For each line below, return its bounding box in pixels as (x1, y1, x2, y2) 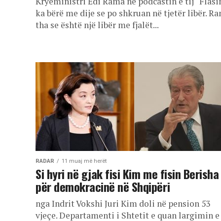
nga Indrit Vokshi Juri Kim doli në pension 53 (36, 198, 210, 209)
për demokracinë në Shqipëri (36, 178, 170, 195)
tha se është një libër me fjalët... (36, 19, 159, 31)
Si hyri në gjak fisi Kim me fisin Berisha (36, 165, 219, 183)
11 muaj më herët (62, 158, 107, 164)
